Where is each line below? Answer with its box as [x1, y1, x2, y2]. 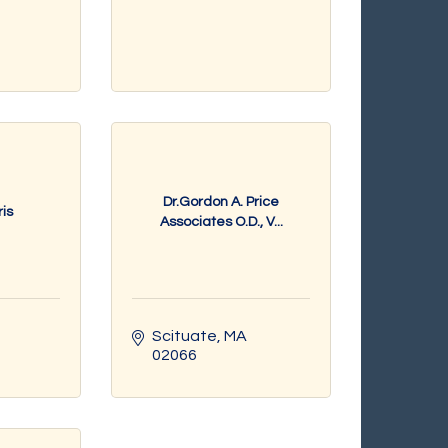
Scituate [152, 328, 217, 344]
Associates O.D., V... [159, 214, 283, 229]
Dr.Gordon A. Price [163, 194, 279, 209]
